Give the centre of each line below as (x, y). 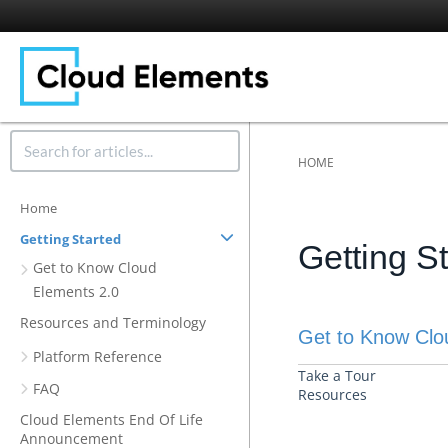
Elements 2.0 (76, 291)
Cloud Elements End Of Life (111, 419)
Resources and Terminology (113, 322)
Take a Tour (337, 375)
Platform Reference (97, 356)
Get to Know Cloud (95, 267)
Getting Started (70, 239)
